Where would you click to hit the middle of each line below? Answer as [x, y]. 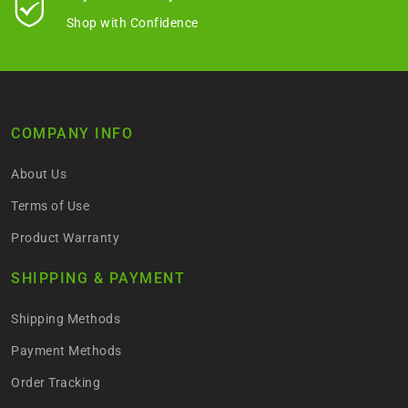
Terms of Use [50, 205]
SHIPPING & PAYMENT [98, 278]
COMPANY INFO [72, 133]
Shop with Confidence [132, 22]
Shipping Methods [66, 318]
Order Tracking [56, 382]
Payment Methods [66, 350]
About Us [39, 173]
